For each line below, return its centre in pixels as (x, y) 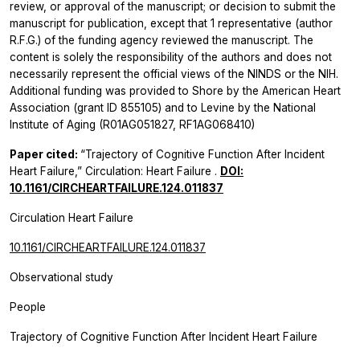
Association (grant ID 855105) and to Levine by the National (163, 107)
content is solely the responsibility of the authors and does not (171, 57)
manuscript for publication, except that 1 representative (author (171, 23)
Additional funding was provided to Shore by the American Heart (175, 90)
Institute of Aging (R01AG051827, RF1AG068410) (132, 124)
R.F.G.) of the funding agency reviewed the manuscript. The (162, 40)
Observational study (61, 277)
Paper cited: (45, 154)
